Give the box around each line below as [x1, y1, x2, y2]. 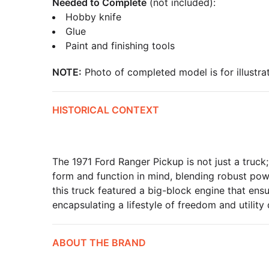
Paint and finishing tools [65, 40, 175, 52]
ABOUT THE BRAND [52, 237, 146, 249]
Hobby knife [65, 11, 121, 23]
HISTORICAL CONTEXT [52, 104, 159, 116]
